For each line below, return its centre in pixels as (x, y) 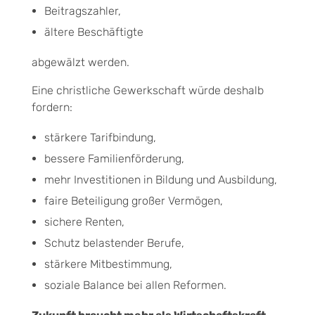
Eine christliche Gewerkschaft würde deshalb (148, 90)
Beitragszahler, (82, 11)
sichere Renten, (84, 221)
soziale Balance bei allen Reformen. (135, 285)
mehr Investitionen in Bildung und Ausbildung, (160, 179)
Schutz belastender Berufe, (114, 243)
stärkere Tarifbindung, (100, 137)
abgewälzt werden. (81, 62)
